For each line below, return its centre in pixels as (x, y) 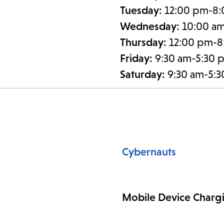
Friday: (137, 58)
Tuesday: (142, 10)
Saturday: (144, 74)
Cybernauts (149, 152)
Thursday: (144, 42)
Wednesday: (151, 26)
